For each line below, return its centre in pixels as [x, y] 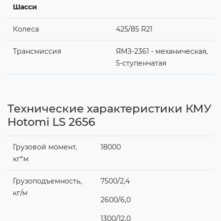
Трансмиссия [37, 51]
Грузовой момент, [45, 147]
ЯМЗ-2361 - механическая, [162, 51]
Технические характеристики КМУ [110, 108]
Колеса [26, 29]
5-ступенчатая [141, 63]
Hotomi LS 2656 [51, 122]
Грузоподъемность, [47, 181]
